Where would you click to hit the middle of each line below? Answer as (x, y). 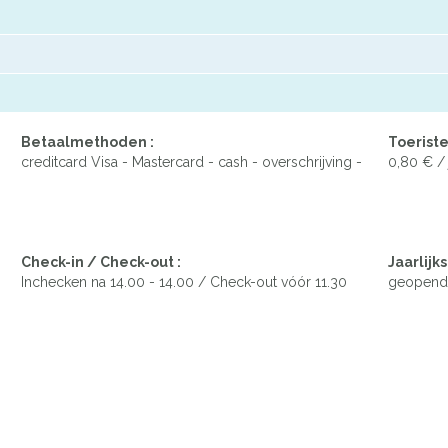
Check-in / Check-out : (101, 262)
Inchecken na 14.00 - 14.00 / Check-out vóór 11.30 (184, 282)
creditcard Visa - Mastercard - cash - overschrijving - (191, 162)
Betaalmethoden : (87, 142)
